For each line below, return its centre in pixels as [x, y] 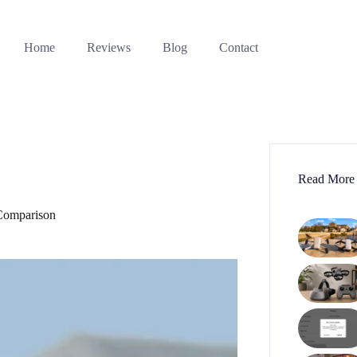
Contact [238, 47]
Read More [327, 179]
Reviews [108, 47]
